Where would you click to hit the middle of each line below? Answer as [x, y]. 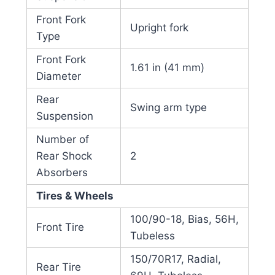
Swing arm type [168, 108]
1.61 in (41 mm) [167, 68]
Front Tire [60, 227]
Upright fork [159, 28]
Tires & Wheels [75, 196]
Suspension [64, 116]
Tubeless [152, 236]
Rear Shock [64, 156]
